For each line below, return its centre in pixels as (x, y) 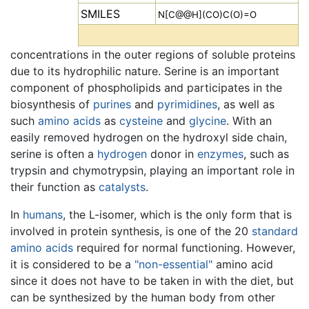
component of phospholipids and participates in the (146, 88)
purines (112, 104)
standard (275, 231)
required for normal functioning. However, (184, 248)
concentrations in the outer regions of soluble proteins (153, 55)
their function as (54, 187)
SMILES (100, 14)
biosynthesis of (52, 104)
